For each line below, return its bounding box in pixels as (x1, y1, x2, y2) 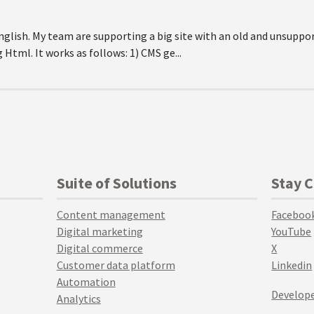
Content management (56, 207, 165, 221)
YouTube (271, 224, 312, 238)
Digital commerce (56, 241, 143, 255)
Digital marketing (56, 224, 143, 238)
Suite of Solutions (56, 173, 177, 193)
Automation (56, 275, 116, 289)
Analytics (56, 292, 101, 306)
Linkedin (271, 258, 313, 272)
